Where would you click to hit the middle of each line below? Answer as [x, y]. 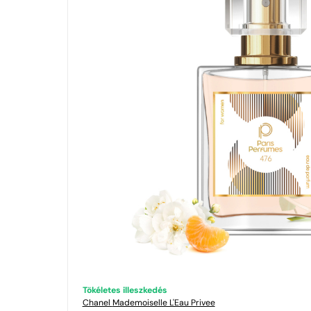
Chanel [97, 303]
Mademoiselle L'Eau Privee [163, 303]
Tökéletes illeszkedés [125, 291]
